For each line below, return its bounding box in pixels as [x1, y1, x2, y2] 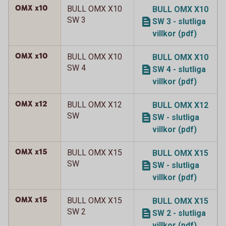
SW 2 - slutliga [152, 208, 206, 218]
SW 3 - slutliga [152, 17, 206, 26]
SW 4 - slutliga [152, 65, 206, 74]
